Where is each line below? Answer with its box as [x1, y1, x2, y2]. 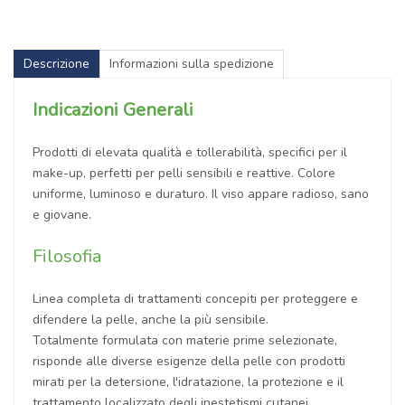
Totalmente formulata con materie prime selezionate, [33, 331, 337, 349]
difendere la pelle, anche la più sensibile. [33, 310, 268, 328]
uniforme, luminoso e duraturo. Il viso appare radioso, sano [33, 184, 369, 202]
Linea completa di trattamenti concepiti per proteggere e [33, 289, 358, 307]
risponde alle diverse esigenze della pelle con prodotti [33, 352, 345, 370]
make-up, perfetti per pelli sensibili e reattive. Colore [33, 164, 335, 182]
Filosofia [33, 243, 101, 268]
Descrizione [24, 54, 89, 72]
